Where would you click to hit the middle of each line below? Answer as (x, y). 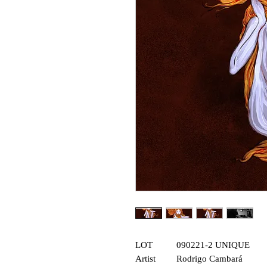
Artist (145, 259)
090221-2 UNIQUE (213, 245)
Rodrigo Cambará (209, 259)
